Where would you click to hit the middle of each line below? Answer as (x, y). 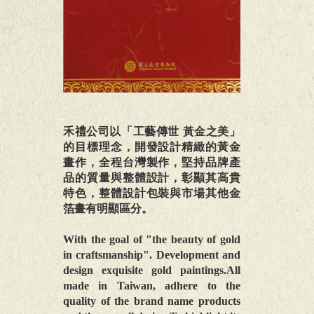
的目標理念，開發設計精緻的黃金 (152, 146)
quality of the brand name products (152, 301)
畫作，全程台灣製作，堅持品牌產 (152, 162)
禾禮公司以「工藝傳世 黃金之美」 (152, 131)
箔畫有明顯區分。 (108, 208)
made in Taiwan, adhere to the (152, 285)
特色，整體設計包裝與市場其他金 (152, 193)
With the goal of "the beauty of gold (152, 239)
